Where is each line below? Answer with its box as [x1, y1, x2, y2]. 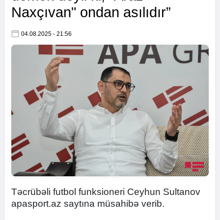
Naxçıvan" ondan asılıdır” [11, 4, 171, 20]
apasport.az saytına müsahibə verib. [11, 198, 167, 209]
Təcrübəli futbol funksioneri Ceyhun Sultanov [11, 187, 200, 197]
